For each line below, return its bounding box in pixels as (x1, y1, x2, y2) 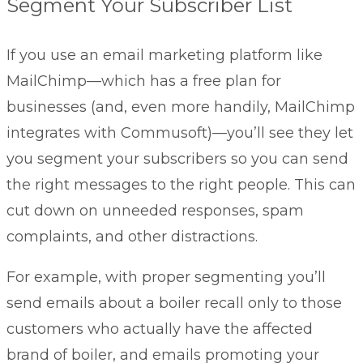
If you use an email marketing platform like (6, 46, 322, 65)
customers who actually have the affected (6, 320, 313, 339)
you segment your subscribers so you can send (6, 150, 348, 169)
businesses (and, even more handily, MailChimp (6, 98, 355, 117)
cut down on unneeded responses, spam (6, 202, 304, 220)
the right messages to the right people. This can (6, 176, 356, 194)
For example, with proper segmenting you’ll (6, 268, 326, 287)
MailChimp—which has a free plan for (6, 72, 281, 91)
